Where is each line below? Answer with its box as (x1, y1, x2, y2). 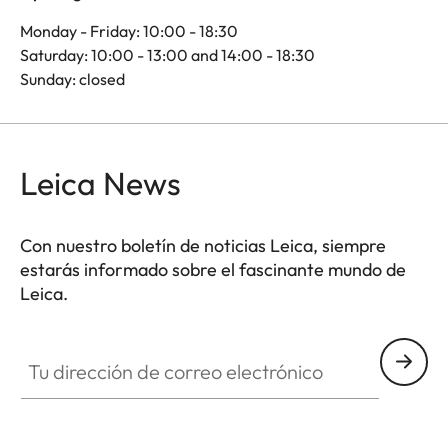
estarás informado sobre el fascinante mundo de (20, 257, 406, 281)
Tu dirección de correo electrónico (19, 338, 260, 359)
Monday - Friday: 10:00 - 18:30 (20, 20, 238, 41)
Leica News (20, 162, 181, 203)
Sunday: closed (20, 68, 125, 89)
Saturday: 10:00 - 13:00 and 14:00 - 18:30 (20, 44, 315, 65)
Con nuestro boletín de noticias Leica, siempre (20, 233, 386, 257)
